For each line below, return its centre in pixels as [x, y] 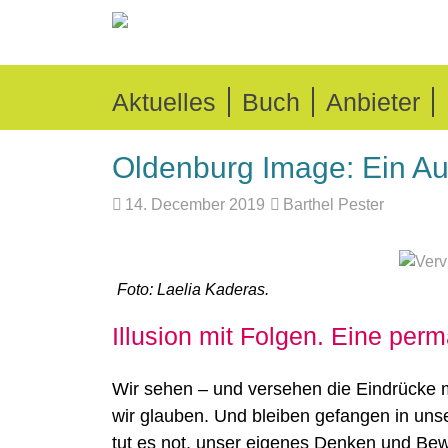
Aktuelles [164, 102]
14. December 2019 [195, 204]
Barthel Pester [334, 204]
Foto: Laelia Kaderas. [193, 289]
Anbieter [373, 102]
